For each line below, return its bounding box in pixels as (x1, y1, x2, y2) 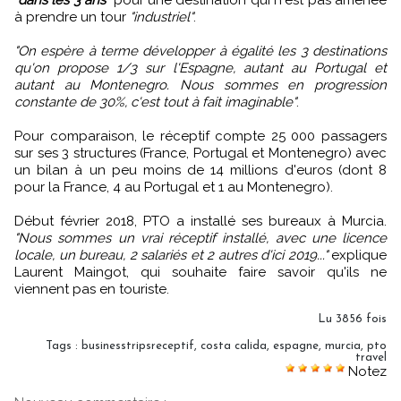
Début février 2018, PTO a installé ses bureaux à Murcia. (14, 212, 387, 229)
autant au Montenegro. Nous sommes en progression (14, 76, 387, 93)
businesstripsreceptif (81, 339, 194, 352)
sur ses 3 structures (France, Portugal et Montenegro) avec (14, 144, 387, 161)
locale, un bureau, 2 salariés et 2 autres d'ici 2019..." (14, 246, 328, 263)
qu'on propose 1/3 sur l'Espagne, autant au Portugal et (14, 59, 387, 76)
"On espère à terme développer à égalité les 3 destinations (14, 42, 387, 59)
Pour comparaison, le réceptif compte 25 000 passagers (14, 127, 387, 144)
